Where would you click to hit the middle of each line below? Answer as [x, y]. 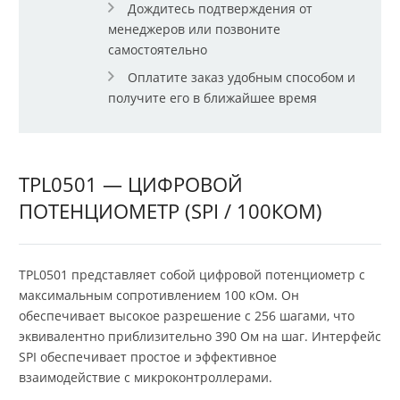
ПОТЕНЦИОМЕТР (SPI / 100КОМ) [171, 210]
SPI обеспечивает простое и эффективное [148, 356]
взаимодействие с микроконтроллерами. [146, 377]
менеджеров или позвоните [194, 29]
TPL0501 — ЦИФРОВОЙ [131, 183]
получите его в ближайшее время [212, 97]
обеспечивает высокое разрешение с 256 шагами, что [187, 315]
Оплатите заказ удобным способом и [242, 77]
